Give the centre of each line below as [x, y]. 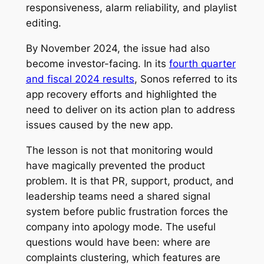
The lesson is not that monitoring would [119, 151]
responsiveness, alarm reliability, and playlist [131, 8]
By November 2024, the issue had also [118, 49]
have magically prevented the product [115, 166]
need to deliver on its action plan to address [130, 110]
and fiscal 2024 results [80, 79]
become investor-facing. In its [97, 64]
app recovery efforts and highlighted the [121, 95]
